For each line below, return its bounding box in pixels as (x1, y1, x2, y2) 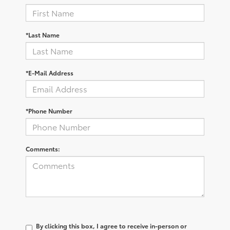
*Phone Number (26, 106, 72, 115)
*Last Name (26, 30, 60, 39)
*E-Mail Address (26, 68, 73, 77)
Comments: (26, 144, 60, 153)
